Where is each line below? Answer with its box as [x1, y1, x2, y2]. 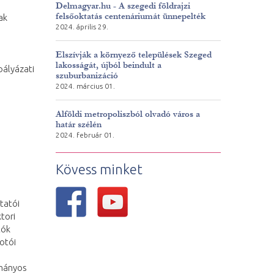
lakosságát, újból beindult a [55, 60, 161, 70]
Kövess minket [55, 161, 143, 177]
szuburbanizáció [55, 70, 118, 81]
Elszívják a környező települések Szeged [55, 50, 212, 60]
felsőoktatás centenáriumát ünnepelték [55, 11, 206, 21]
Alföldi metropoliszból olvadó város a [55, 109, 200, 119]
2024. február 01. [55, 131, 114, 139]
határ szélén [55, 119, 102, 130]
